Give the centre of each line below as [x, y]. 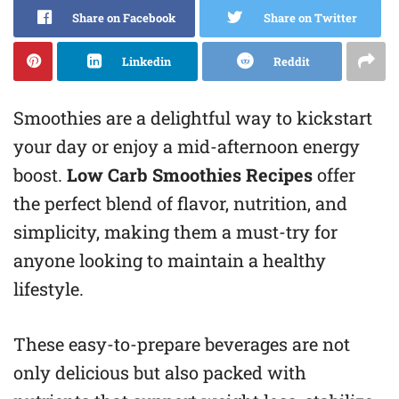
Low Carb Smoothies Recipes [190, 175]
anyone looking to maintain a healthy [170, 260]
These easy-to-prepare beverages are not [182, 344]
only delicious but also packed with [160, 372]
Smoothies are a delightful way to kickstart [193, 118]
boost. [40, 175]
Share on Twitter [310, 18]
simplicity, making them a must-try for [175, 232]
